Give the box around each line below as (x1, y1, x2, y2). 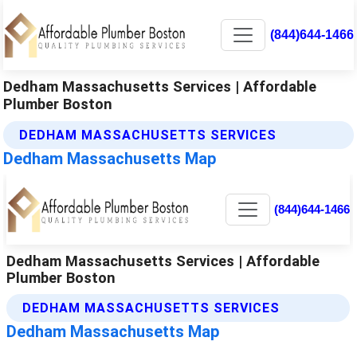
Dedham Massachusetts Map (3, 148, 217, 168)
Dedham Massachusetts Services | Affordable (3, 77, 317, 95)
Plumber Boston (3, 95, 113, 112)
